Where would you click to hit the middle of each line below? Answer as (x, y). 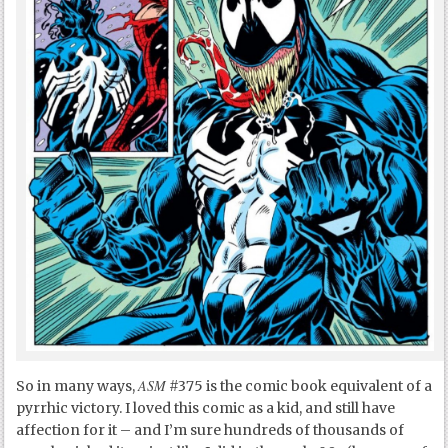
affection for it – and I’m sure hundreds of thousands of (210, 429)
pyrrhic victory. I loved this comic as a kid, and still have (206, 407)
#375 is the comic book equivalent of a (299, 385)
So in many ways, (77, 385)
